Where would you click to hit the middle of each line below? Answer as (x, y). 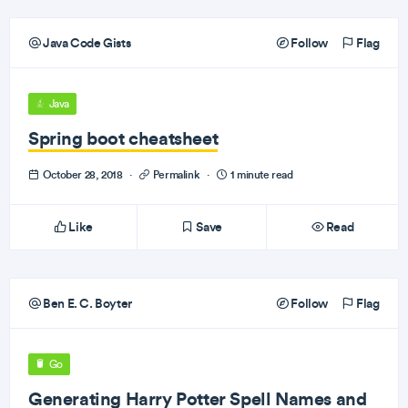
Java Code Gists (86, 43)
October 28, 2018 (82, 174)
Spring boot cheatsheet (123, 138)
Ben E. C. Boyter (86, 303)
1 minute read (260, 174)
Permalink (176, 174)
